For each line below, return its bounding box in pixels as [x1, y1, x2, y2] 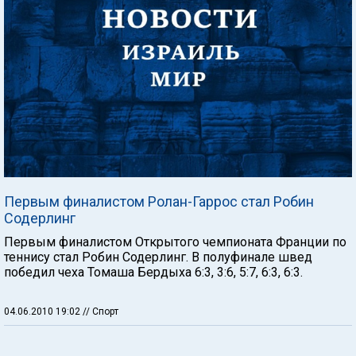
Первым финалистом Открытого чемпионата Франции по [4, 234, 346, 250]
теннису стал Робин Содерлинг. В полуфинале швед [4, 249, 312, 265]
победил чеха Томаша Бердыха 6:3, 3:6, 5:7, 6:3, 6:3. [4, 264, 303, 280]
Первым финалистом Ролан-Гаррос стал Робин [4, 192, 314, 210]
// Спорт [83, 305, 118, 317]
